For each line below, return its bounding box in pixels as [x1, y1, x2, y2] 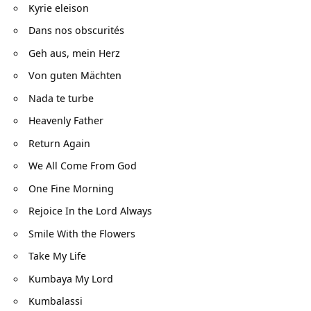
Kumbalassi [28, 294, 83, 308]
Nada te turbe [28, 90, 94, 105]
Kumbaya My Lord [28, 271, 113, 285]
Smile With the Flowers [28, 226, 135, 240]
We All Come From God [28, 158, 137, 173]
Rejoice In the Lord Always [28, 203, 152, 218]
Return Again [28, 135, 90, 150]
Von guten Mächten [28, 68, 121, 83]
